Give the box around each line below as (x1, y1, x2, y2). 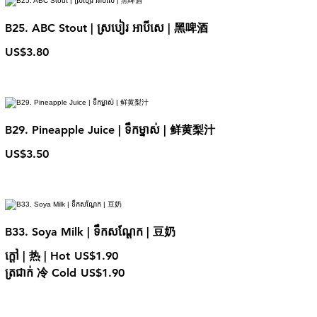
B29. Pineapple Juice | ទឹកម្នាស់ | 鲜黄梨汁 (4, 122, 215, 137)
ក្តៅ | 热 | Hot (4, 248, 70, 263)
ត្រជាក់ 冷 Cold (4, 265, 76, 279)
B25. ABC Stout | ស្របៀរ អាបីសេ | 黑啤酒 (4, 21, 208, 35)
